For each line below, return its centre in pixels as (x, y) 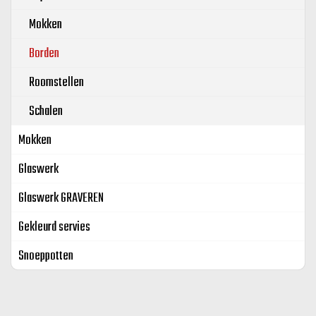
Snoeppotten (46, 256)
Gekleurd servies (54, 227)
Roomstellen (56, 83)
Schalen (46, 112)
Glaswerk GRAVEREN (61, 199)
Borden (44, 54)
